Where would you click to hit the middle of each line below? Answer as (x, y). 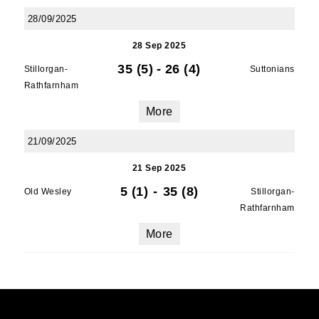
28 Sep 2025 (159, 46)
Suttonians (272, 69)
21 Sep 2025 (159, 168)
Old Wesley (48, 192)
